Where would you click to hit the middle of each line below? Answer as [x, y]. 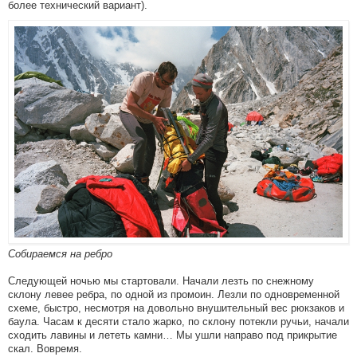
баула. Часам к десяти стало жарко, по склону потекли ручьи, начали [178, 321]
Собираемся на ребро [60, 253]
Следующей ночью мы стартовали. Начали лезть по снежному [161, 280]
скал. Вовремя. [45, 348]
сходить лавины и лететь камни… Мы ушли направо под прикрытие [173, 335]
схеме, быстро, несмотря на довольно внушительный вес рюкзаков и [176, 308]
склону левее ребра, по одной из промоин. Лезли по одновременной [174, 294]
